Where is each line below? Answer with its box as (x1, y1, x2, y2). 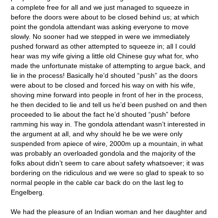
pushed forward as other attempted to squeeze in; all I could (11, 42, 196, 50)
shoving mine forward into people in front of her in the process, (11, 91, 204, 99)
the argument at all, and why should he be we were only (11, 129, 183, 138)
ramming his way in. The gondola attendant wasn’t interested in (11, 120, 206, 128)
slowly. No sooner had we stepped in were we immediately (11, 32, 190, 40)
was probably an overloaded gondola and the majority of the (11, 149, 196, 157)
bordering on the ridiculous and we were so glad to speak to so (11, 168, 204, 177)
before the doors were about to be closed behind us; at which (11, 13, 200, 21)
